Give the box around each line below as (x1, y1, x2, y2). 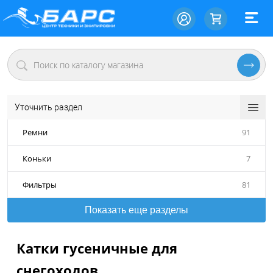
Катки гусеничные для (16, 239, 177, 257)
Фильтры (23, 179, 57, 190)
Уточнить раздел (15, 102, 82, 112)
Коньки (23, 153, 51, 164)
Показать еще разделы (85, 205, 188, 215)
